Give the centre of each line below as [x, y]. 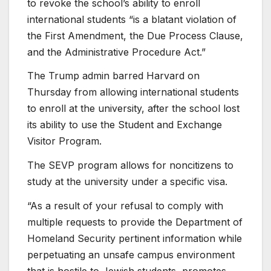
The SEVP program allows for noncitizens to [130, 165]
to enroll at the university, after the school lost [133, 109]
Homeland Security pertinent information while [135, 238]
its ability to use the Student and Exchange [125, 125]
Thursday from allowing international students [133, 92]
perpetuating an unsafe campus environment [131, 254]
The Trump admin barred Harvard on [113, 76]
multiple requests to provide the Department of [135, 222]
